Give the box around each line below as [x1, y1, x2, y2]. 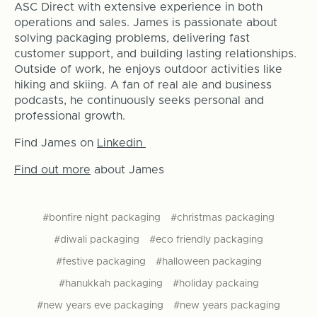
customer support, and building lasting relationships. [13, 48, 296, 60]
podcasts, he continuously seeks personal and [13, 95, 264, 107]
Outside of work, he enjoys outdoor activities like [13, 64, 282, 76]
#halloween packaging [155, 256, 262, 267]
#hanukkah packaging [58, 278, 163, 289]
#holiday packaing [172, 278, 259, 289]
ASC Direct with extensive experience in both [13, 1, 263, 13]
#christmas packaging [171, 213, 275, 224]
